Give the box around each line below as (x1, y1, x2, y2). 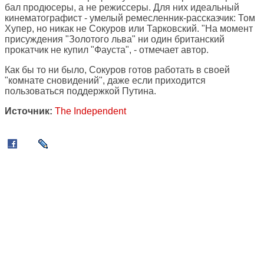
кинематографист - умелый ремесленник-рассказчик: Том (5, 13, 255, 24)
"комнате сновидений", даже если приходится (5, 75, 206, 86)
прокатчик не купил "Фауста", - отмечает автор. (5, 45, 209, 55)
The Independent (55, 106, 126, 117)
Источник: (5, 106, 52, 117)
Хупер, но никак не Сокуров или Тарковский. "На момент (5, 24, 253, 34)
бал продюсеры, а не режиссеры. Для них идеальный (5, 2, 239, 13)
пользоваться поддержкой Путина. (5, 86, 156, 97)
